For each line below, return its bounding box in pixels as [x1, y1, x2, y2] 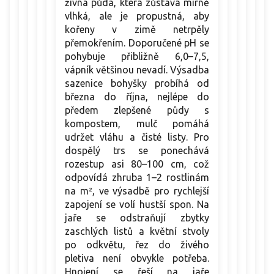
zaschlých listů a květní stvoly [65, 226, 209, 237]
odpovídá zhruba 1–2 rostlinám [65, 172, 209, 183]
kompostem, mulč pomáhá [65, 118, 209, 130]
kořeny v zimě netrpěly [65, 24, 209, 35]
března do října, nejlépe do [65, 91, 209, 103]
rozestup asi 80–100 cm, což [65, 158, 209, 170]
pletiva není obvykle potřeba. [65, 253, 209, 264]
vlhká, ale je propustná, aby [65, 10, 209, 22]
